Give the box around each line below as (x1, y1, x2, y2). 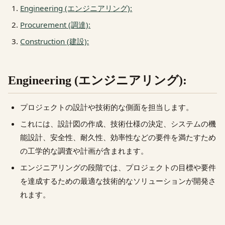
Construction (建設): (20, 36, 89, 46)
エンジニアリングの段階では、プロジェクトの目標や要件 (20, 162, 216, 173)
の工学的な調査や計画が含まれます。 (20, 146, 149, 156)
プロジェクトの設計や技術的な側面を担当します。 (20, 102, 194, 113)
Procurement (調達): (20, 19, 91, 30)
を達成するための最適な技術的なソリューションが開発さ (20, 176, 216, 186)
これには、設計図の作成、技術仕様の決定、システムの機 (20, 119, 216, 129)
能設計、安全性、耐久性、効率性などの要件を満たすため (20, 132, 216, 143)
